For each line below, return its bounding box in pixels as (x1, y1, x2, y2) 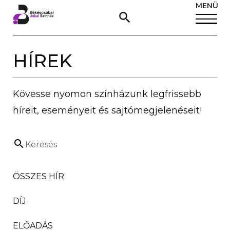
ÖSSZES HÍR (13, 171, 64, 181)
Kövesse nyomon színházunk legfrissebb (13, 88, 201, 100)
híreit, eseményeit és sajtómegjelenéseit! (13, 104, 202, 116)
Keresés (25, 140, 57, 149)
